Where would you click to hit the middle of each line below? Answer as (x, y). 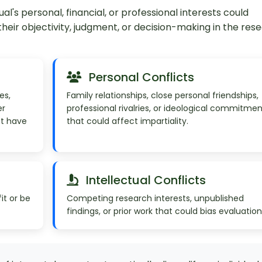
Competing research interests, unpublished (155, 198)
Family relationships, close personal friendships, (162, 95)
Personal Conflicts (140, 77)
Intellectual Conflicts (144, 180)
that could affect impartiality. (127, 121)
